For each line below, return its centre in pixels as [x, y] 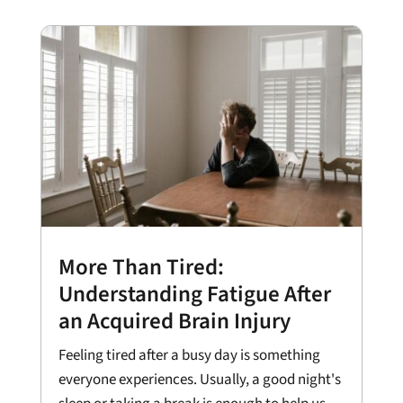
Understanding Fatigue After [194, 295]
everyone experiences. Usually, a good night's [199, 380]
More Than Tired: [141, 268]
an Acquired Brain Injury [174, 322]
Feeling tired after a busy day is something [189, 356]
